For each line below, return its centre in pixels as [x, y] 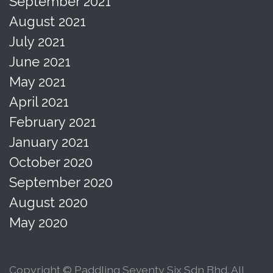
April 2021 [39, 101]
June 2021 [40, 61]
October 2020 [51, 162]
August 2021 [48, 21]
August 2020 [48, 202]
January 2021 [49, 142]
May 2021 [37, 81]
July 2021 [37, 41]
